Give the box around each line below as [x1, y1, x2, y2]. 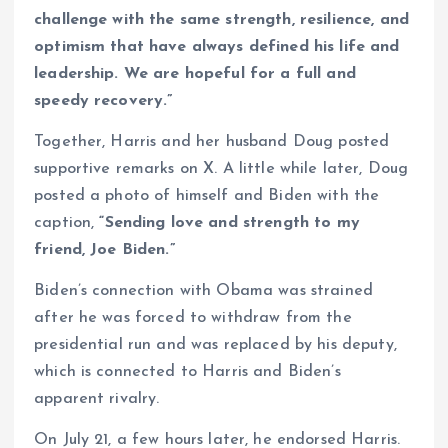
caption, [34, 214, 100, 231]
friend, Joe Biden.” [34, 241, 175, 258]
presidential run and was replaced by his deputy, [34, 337, 397, 354]
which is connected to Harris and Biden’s [34, 364, 341, 381]
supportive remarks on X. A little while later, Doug [34, 160, 409, 177]
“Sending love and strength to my [99, 214, 360, 231]
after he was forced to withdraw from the [34, 310, 352, 327]
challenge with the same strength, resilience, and [34, 11, 409, 28]
